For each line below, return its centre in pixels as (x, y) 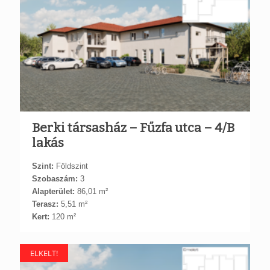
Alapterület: (53, 191)
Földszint (71, 166)
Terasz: (45, 204)
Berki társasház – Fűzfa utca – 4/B (133, 127)
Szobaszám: (55, 178)
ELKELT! (44, 253)
